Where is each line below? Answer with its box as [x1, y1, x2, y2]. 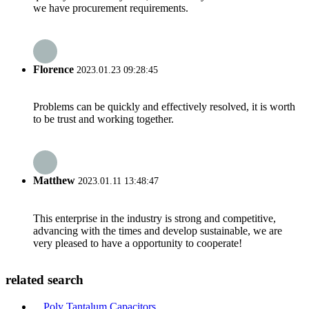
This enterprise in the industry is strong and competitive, [33, 212, 276, 224]
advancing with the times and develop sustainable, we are [33, 224, 282, 237]
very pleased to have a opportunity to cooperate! [33, 237, 242, 249]
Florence [33, 63, 74, 75]
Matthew [33, 175, 75, 187]
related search [6, 272, 83, 288]
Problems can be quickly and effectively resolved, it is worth [33, 101, 295, 113]
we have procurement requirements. [33, 1, 188, 14]
